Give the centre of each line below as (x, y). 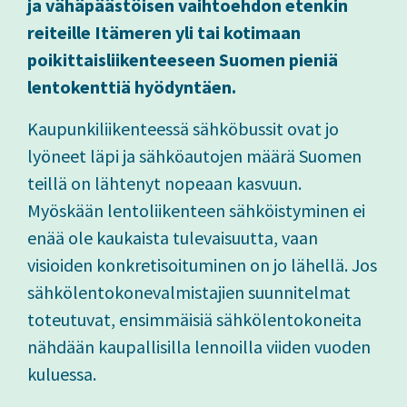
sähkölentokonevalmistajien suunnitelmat (189, 293)
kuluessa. (62, 374)
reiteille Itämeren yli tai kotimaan (164, 33)
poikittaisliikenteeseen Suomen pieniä (183, 60)
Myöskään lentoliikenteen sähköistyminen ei (196, 211)
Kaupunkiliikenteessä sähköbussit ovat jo (183, 129)
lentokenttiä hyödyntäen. (132, 87)
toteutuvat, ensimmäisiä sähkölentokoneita (194, 320)
